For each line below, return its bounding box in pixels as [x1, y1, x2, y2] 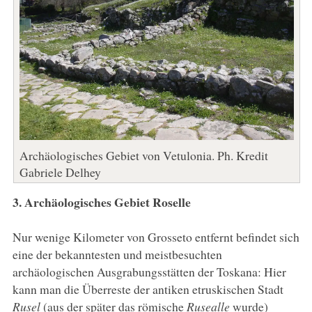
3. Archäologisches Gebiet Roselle [12, 192, 191, 211]
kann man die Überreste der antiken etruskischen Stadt [12, 280, 283, 297]
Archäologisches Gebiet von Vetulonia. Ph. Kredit [19, 146, 268, 164]
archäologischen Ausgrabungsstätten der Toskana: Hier [12, 263, 286, 280]
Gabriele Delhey [19, 163, 101, 180]
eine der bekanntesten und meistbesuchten [12, 245, 222, 263]
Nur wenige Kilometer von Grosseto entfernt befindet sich [12, 228, 299, 245]
